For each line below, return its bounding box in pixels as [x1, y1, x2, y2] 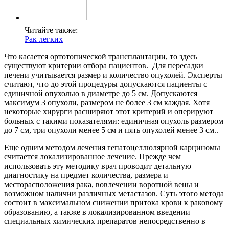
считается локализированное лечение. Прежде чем [4, 152, 181, 161]
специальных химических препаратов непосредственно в [4, 216, 205, 225]
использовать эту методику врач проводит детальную [4, 161, 191, 170]
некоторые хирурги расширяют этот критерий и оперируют [4, 107, 213, 116]
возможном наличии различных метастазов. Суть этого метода [4, 189, 224, 198]
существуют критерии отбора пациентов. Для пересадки [4, 61, 203, 70]
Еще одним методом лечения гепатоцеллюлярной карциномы [4, 143, 220, 152]
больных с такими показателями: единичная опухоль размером [4, 116, 223, 125]
